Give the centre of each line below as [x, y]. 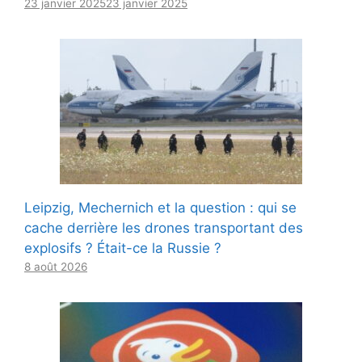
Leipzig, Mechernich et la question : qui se [160, 207]
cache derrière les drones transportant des [164, 227]
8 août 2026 [56, 266]
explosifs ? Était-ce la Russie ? [123, 248]
